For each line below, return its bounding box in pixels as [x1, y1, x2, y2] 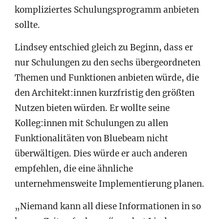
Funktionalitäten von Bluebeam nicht [15, 132, 168, 144]
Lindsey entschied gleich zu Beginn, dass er [15, 42, 193, 53]
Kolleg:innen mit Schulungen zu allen [15, 117, 168, 129]
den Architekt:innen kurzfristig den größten [15, 87, 195, 98]
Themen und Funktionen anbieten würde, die [15, 72, 199, 83]
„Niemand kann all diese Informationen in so [15, 200, 201, 212]
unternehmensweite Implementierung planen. [15, 178, 204, 189]
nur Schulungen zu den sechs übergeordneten [15, 57, 200, 68]
